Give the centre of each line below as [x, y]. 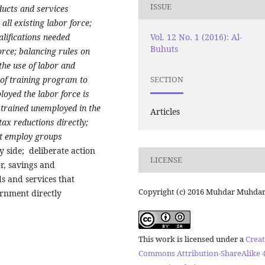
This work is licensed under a [192, 239]
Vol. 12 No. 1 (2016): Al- [196, 37]
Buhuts [164, 49]
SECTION [167, 80]
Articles [165, 111]
